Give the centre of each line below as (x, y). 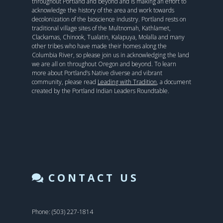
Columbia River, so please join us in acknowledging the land (111, 55)
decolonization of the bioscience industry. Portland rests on (109, 19)
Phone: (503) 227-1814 (62, 212)
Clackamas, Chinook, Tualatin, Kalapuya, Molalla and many (108, 37)
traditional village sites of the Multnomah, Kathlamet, (101, 28)
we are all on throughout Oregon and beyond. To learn (104, 64)
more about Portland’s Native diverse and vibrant (97, 73)
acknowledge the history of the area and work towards (103, 10)
